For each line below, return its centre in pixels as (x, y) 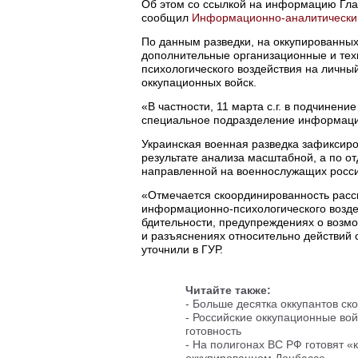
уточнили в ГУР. (182, 249)
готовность (213, 330)
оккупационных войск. (199, 82)
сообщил (167, 17)
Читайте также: (228, 290)
